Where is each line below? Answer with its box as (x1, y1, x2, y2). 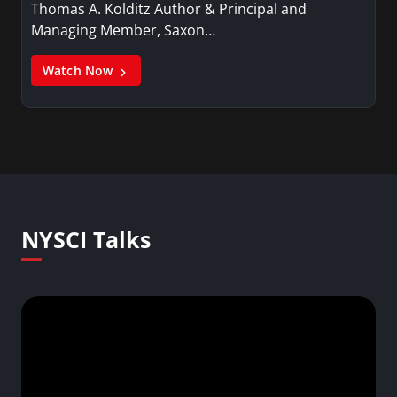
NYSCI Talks (21, 224, 151, 255)
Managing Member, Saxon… (31, 20, 215, 41)
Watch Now (43, 62, 117, 80)
